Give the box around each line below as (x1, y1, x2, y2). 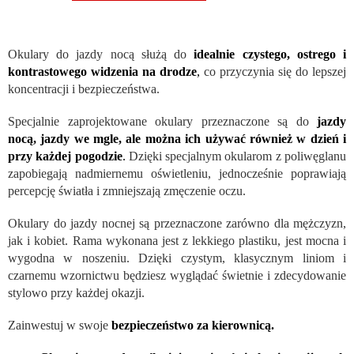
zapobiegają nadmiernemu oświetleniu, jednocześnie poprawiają (8, 167, 346, 181)
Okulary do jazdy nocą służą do (8, 47, 194, 62)
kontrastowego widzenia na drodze (8, 65, 197, 79)
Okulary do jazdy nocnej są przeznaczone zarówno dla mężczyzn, (8, 217, 346, 231)
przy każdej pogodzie (8, 149, 122, 164)
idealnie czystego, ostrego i (194, 47, 347, 62)
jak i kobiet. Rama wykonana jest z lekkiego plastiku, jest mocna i (8, 234, 346, 248)
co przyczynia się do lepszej (200, 65, 346, 79)
